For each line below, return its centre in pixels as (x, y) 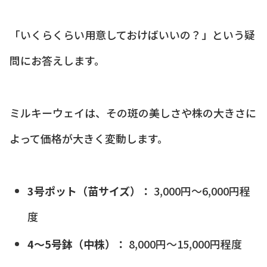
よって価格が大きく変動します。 (89, 138)
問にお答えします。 (57, 60)
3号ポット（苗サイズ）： (89, 190)
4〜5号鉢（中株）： (77, 244)
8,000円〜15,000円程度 (184, 244)
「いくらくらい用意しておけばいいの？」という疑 (132, 34)
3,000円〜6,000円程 (201, 190)
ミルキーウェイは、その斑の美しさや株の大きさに (133, 112)
